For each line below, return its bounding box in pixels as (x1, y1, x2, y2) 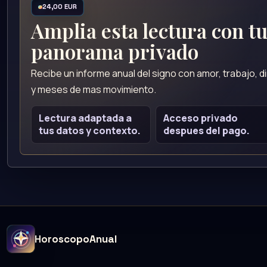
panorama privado (31, 38, 199, 65)
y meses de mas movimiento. (31, 82, 157, 96)
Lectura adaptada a (38, 111, 132, 125)
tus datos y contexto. (38, 124, 141, 138)
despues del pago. (163, 124, 250, 138)
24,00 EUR (42, 2, 77, 11)
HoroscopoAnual (34, 232, 117, 246)
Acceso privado (163, 111, 238, 125)
